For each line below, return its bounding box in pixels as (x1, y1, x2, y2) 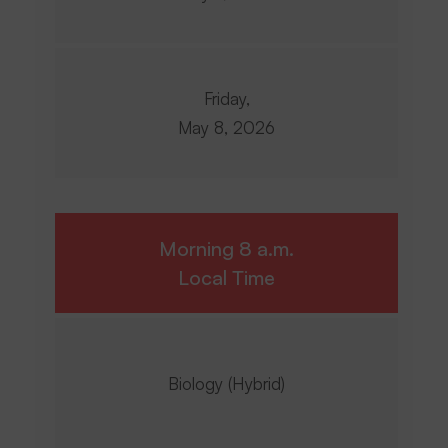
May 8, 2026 (178, 117, 275, 138)
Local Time (178, 265, 275, 290)
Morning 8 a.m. (159, 236, 294, 261)
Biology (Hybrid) (168, 372, 285, 394)
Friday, (203, 88, 250, 109)
